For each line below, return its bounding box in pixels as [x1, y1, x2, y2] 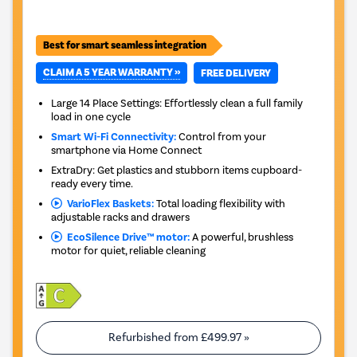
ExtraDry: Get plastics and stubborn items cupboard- [51, 163, 303, 177]
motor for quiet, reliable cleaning [51, 244, 206, 257]
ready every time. [51, 177, 134, 190]
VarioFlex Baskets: [61, 197, 154, 211]
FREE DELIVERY [201, 66, 271, 80]
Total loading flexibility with [153, 197, 285, 210]
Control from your [176, 130, 267, 143]
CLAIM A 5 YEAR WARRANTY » [43, 66, 180, 80]
